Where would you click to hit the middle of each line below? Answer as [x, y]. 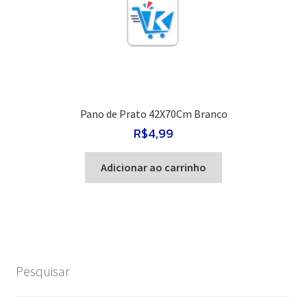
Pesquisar [42, 271]
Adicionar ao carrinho [153, 168]
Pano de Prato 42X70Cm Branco [153, 113]
